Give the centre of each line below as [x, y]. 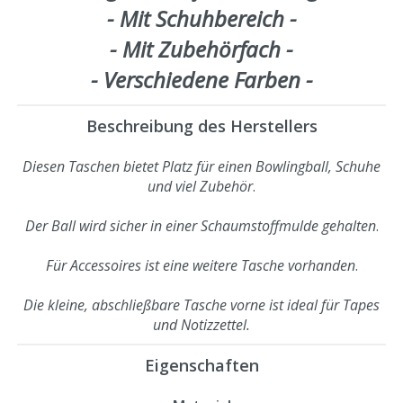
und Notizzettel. [201, 324]
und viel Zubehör [200, 186]
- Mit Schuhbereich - [201, 18]
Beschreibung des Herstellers [201, 125]
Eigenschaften [201, 365]
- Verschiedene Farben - [201, 79]
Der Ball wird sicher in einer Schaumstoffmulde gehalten [200, 225]
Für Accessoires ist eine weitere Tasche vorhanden [200, 265]
